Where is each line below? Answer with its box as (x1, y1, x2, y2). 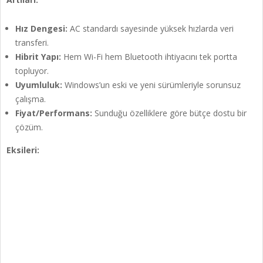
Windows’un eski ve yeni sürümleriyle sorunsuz (62, 79, 241, 91)
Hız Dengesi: (15, 23, 68, 35)
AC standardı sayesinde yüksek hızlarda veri (68, 23, 234, 35)
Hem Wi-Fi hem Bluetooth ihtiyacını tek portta (61, 51, 237, 63)
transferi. (15, 37, 49, 49)
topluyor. (15, 65, 49, 77)
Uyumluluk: (15, 79, 62, 91)
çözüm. (15, 122, 43, 133)
